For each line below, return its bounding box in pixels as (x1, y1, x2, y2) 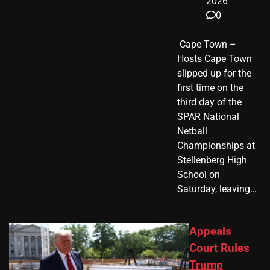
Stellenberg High (177, 154, 247, 166)
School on (177, 169, 220, 181)
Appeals (189, 225, 231, 239)
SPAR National (177, 111, 239, 123)
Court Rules (189, 242, 250, 256)
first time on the (177, 82, 243, 94)
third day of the (177, 96, 242, 108)
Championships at (177, 140, 255, 152)
